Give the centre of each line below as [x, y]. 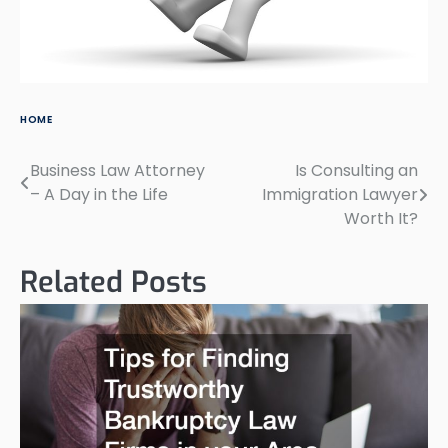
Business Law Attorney [117, 170]
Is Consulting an [356, 170]
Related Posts [113, 282]
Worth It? [381, 218]
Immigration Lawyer [340, 194]
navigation [77, 211]
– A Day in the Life [99, 194]
